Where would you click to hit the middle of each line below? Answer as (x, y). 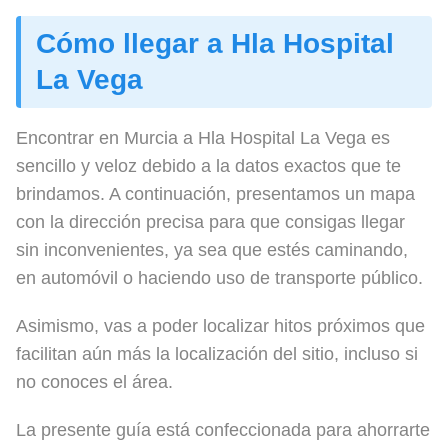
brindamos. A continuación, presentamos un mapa (215, 193)
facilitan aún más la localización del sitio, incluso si (217, 353)
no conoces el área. (94, 381)
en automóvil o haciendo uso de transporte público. (219, 277)
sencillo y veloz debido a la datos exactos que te (208, 165)
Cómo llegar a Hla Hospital (215, 43)
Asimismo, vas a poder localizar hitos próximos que (220, 325)
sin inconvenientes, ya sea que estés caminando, (212, 249)
